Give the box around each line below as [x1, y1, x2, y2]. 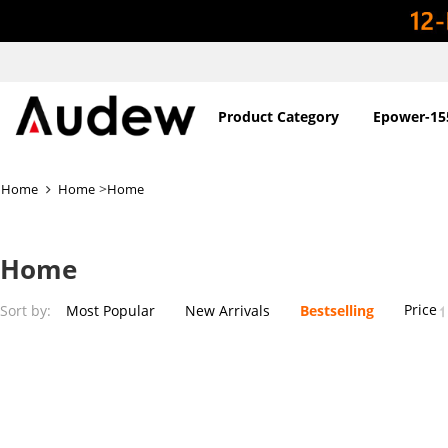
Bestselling [300, 300, 374, 320]
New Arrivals [185, 300, 270, 320]
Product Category [217, 107, 339, 126]
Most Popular [66, 300, 155, 320]
